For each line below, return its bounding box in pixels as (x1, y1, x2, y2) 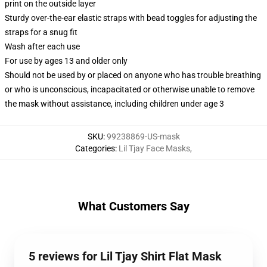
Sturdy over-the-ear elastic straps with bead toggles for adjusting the (5, 13, 257, 23)
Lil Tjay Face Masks (119, 144, 190, 153)
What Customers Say (77, 199, 190, 213)
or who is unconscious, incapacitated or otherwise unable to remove (5, 85, 254, 94)
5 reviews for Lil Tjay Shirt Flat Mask (29, 249, 222, 263)
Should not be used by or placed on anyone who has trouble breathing (5, 70, 261, 80)
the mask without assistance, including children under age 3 (5, 99, 224, 108)
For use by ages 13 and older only (5, 56, 128, 66)
